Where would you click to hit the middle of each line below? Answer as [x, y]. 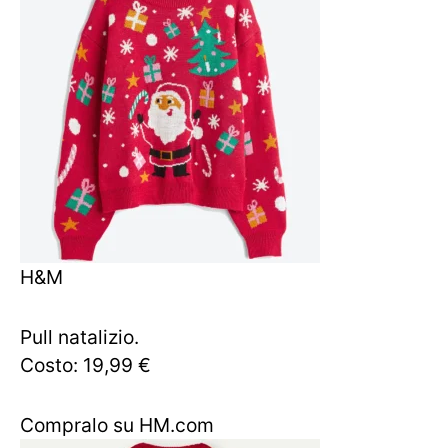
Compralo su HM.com [117, 425]
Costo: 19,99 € [85, 365]
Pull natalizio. [79, 337]
